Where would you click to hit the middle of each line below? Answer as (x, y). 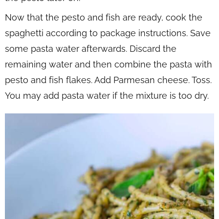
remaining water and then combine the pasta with (109, 65)
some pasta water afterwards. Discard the (91, 49)
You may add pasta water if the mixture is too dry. (107, 96)
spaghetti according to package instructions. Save (108, 33)
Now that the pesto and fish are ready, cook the (104, 18)
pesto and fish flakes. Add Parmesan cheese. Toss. (108, 80)
